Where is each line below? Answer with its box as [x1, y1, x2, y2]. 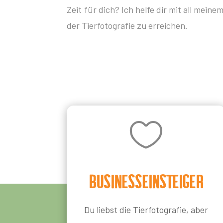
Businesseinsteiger [89, 170, 204, 192]
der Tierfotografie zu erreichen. [67, 20, 188, 31]
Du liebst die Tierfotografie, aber [84, 204, 209, 215]
